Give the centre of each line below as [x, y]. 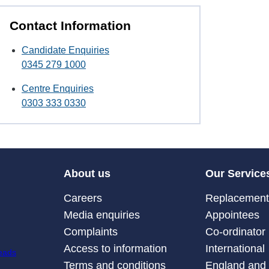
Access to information [115, 248]
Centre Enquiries [58, 89]
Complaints [90, 231]
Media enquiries [101, 215]
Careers [83, 198]
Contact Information [70, 25]
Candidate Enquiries [65, 50]
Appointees [233, 215]
